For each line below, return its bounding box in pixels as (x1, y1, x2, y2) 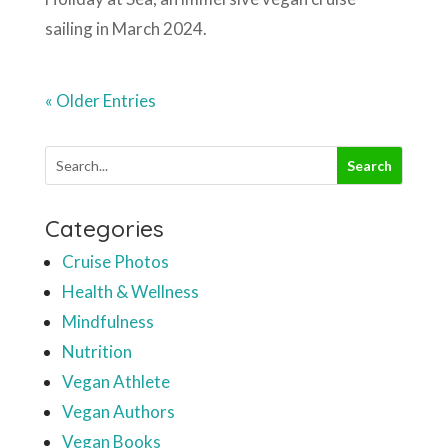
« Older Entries (44, 89, 156, 111)
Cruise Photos (61, 250, 169, 272)
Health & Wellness (61, 280, 199, 302)
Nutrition (61, 340, 132, 362)
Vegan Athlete (61, 370, 170, 392)
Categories (44, 213, 164, 243)
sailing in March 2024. (44, 17, 207, 39)
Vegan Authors (61, 400, 175, 422)
